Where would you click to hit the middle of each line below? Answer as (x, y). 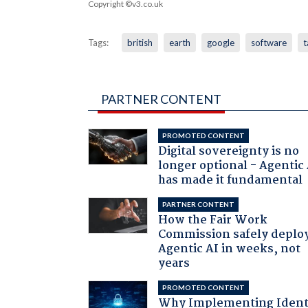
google (220, 42)
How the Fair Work (213, 220)
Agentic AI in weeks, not (230, 249)
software (268, 42)
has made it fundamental (231, 180)
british (140, 42)
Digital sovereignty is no (229, 151)
